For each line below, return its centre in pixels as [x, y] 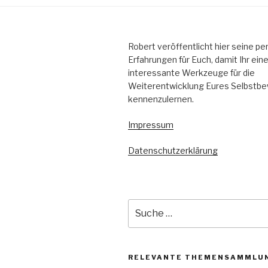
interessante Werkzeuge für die [191, 72]
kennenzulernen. [161, 99]
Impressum [151, 124]
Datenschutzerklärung [173, 150]
